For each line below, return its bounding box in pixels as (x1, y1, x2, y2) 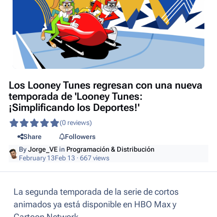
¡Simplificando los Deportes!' (9, 102, 140, 114)
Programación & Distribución (66, 145, 155, 154)
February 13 (19, 154, 55, 162)
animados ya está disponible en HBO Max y (14, 199, 176, 209)
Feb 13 (55, 154, 76, 162)
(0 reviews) (60, 118, 93, 126)
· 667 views (75, 154, 110, 162)
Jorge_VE (28, 145, 58, 154)
